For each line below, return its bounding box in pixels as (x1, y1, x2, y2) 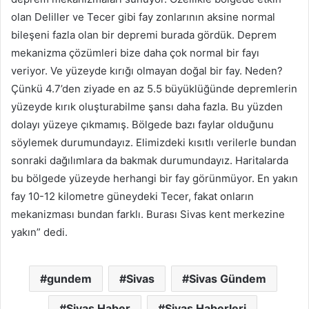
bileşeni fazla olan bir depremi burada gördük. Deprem (11, 28, 277, 42)
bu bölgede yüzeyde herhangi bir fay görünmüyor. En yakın (11, 172, 298, 186)
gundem (46, 272, 92, 286)
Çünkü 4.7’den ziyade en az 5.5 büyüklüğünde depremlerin (11, 82, 297, 96)
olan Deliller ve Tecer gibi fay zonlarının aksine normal (11, 10, 275, 24)
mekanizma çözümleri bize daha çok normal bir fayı (11, 46, 259, 60)
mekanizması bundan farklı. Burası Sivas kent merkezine (11, 208, 285, 221)
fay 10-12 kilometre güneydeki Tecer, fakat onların (11, 190, 254, 203)
